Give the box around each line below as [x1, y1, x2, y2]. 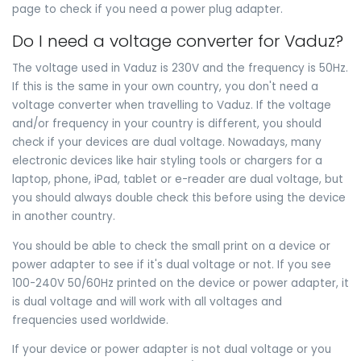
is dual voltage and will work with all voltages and [12, 293, 282, 309]
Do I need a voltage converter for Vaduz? [12, 30, 343, 53]
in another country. [12, 208, 115, 224]
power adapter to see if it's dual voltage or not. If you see [12, 256, 331, 272]
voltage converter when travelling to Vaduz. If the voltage [12, 97, 331, 113]
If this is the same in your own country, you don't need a [12, 78, 318, 94]
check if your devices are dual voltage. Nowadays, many [12, 134, 322, 150]
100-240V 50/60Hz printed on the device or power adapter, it [12, 275, 349, 291]
